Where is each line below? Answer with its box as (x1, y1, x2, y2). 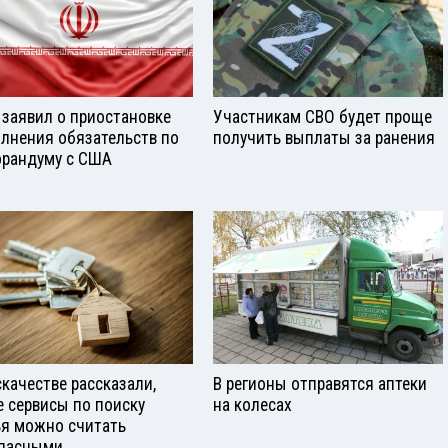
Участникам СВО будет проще (213, 107, 432, 127)
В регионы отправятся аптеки (213, 373, 427, 394)
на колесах (213, 394, 292, 415)
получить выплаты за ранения (213, 128, 435, 148)
